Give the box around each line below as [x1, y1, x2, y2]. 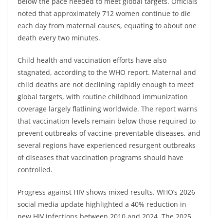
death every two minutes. [18, 33, 100, 43]
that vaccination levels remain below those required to [18, 116, 196, 126]
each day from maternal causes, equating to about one [18, 21, 197, 31]
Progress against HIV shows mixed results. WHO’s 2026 [18, 187, 195, 197]
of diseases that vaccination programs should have [18, 153, 183, 163]
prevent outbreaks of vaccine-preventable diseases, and [18, 128, 200, 138]
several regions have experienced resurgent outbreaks [18, 141, 196, 150]
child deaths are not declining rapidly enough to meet [18, 80, 194, 90]
